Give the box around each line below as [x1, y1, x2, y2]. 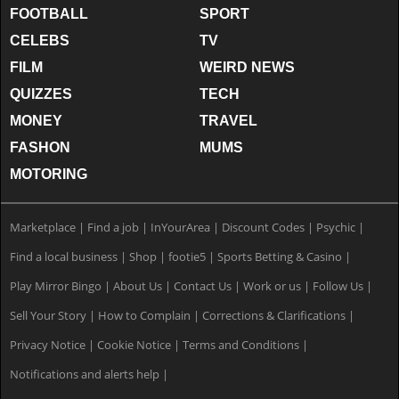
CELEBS [10, 32, 69, 48]
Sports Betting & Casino [217, 248, 342, 265]
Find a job [87, 218, 139, 235]
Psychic [316, 218, 355, 235]
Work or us [243, 277, 301, 294]
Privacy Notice [10, 336, 85, 353]
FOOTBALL [10, 5, 88, 21]
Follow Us [313, 277, 363, 294]
